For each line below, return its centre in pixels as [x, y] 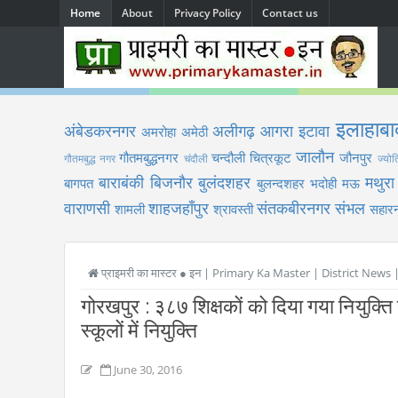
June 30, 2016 [148, 370]
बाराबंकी [121, 182]
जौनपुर [356, 157]
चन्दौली [228, 157]
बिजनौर [171, 182]
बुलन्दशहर [281, 183]
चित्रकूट [271, 157]
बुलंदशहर [225, 182]
